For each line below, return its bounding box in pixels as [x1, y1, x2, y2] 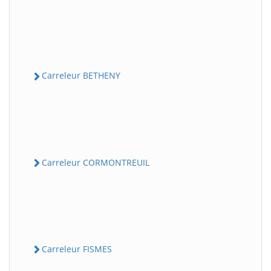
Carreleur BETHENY [42, 70, 120, 82]
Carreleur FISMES [42, 243, 112, 255]
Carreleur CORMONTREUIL [42, 156, 149, 168]
